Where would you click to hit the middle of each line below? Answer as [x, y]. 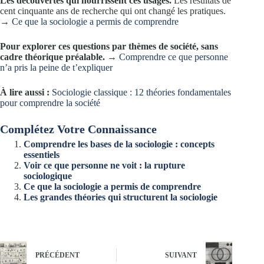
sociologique [48, 176]
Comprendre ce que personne [174, 57]
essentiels [42, 154]
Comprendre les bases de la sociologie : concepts [119, 144]
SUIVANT [181, 255]
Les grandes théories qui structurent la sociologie [121, 197]
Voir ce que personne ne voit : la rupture [104, 165]
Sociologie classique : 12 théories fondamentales [141, 92]
